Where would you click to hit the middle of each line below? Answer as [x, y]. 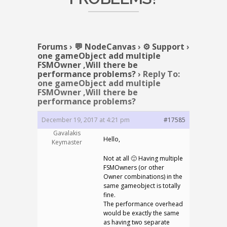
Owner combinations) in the [143, 177]
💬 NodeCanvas [105, 47]
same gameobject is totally [142, 186]
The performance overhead [143, 204]
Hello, [112, 139]
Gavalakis [67, 133]
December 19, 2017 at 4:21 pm [86, 120]
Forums [52, 47]
